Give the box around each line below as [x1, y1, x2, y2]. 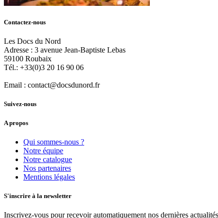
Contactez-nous [4, 18, 46, 26]
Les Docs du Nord [4, 37, 61, 46]
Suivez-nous [4, 100, 36, 108]
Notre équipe [23, 146, 63, 155]
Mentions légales [23, 172, 75, 181]
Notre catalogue [23, 155, 72, 163]
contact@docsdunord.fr [28, 81, 100, 90]
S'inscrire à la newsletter [4, 192, 72, 200]
